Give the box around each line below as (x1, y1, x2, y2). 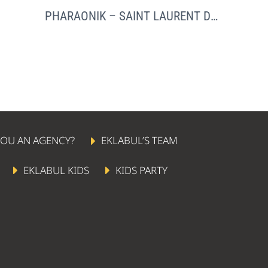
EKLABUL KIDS (23, 163, 90, 177)
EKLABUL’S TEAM (101, 133, 178, 147)
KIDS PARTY (115, 163, 168, 177)
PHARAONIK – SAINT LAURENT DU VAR (210, 8, 218, 23)
